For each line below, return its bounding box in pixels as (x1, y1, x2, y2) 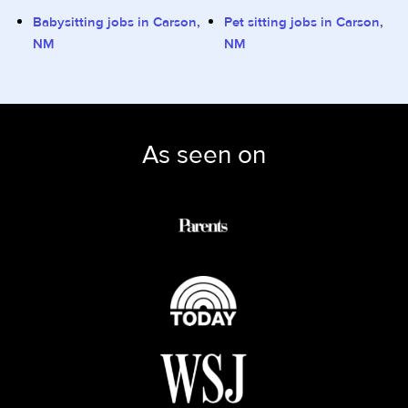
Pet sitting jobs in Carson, (224, 14, 383, 31)
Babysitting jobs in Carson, (33, 14, 200, 31)
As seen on (142, 139, 266, 171)
